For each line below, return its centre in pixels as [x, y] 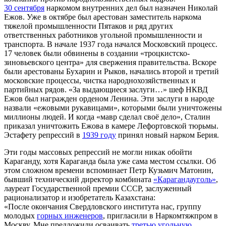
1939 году [99, 135]
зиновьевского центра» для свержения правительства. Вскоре [110, 62]
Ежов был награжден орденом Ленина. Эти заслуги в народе [109, 98]
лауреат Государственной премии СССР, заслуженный [98, 188]
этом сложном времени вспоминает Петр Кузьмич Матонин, [109, 170]
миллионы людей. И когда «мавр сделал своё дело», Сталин [107, 117]
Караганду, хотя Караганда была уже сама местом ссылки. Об [110, 161]
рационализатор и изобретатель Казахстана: [80, 197]
